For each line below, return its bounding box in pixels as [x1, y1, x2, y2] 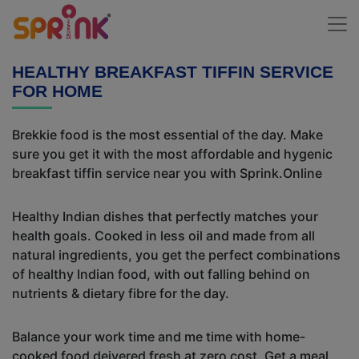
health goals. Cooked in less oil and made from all [12, 228, 315, 244]
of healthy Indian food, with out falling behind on [12, 266, 310, 282]
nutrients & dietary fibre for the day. [12, 285, 229, 301]
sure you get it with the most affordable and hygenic [12, 146, 333, 162]
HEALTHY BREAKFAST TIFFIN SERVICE [12, 63, 333, 81]
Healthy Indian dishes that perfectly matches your [12, 208, 318, 224]
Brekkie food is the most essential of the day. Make [12, 127, 323, 143]
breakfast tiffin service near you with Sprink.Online [12, 165, 322, 181]
